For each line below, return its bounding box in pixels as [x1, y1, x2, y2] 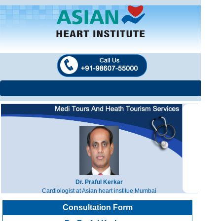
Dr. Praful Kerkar [75, 179, 123, 185]
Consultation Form [62, 203, 133, 212]
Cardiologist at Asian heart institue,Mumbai [42, 187, 157, 194]
